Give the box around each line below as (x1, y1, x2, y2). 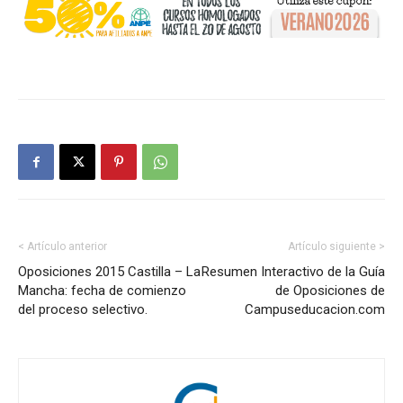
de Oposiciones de (275, 282, 385, 299)
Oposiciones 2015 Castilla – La (18, 263, 201, 280)
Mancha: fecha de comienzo (18, 282, 186, 299)
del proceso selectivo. (18, 300, 148, 318)
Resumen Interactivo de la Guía (201, 263, 385, 280)
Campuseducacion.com (245, 300, 385, 318)
